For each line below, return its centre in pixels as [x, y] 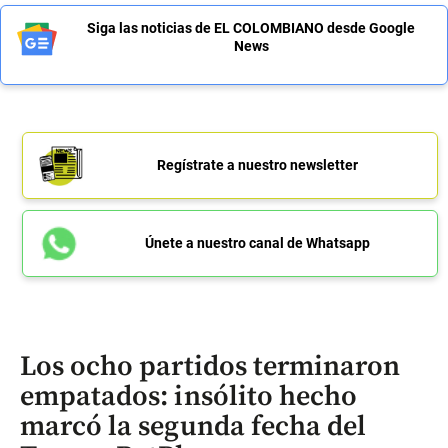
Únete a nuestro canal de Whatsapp [257, 242]
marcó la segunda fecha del [193, 426]
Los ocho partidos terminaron [210, 366]
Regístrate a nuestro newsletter [257, 164]
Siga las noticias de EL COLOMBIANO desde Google [251, 27]
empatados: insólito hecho [189, 396]
